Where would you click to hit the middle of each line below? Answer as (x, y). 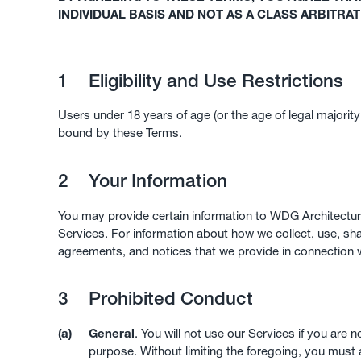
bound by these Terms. (120, 133)
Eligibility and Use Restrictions (213, 80)
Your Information (155, 181)
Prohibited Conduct (168, 299)
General (111, 334)
